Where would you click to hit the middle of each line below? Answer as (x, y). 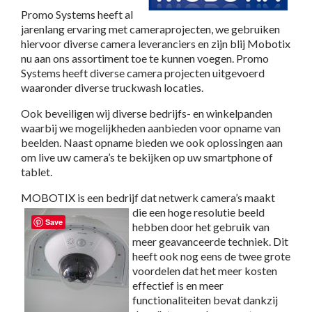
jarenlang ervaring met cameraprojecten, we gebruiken (150, 29)
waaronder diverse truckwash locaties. (112, 87)
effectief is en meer (178, 285)
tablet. (37, 171)
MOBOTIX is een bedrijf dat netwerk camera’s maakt (148, 197)
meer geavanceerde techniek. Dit (210, 241)
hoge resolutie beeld (216, 212)
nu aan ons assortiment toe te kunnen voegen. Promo (145, 58)
